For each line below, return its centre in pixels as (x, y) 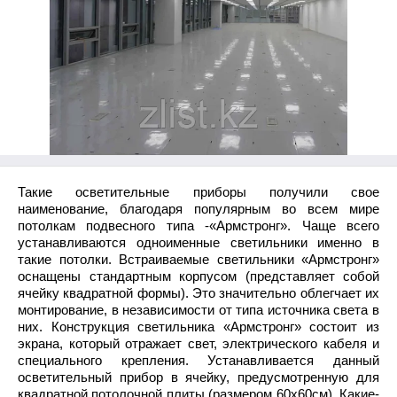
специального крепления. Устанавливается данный (198, 361)
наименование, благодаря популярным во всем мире (198, 209)
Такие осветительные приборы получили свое (198, 192)
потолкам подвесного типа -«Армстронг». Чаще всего (198, 226)
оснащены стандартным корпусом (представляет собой (198, 276)
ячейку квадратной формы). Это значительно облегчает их (198, 293)
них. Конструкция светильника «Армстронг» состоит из (198, 327)
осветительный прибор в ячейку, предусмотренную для (198, 378)
